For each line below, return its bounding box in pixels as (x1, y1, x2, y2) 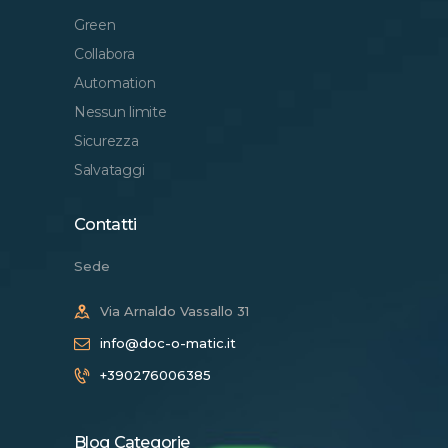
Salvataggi (74, 160, 145, 179)
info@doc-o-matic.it (100, 334, 236, 351)
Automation (74, 73, 156, 92)
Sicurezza (74, 131, 139, 150)
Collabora (74, 44, 135, 63)
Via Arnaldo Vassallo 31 (100, 302, 249, 319)
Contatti (74, 214, 137, 235)
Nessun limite (74, 102, 167, 121)
